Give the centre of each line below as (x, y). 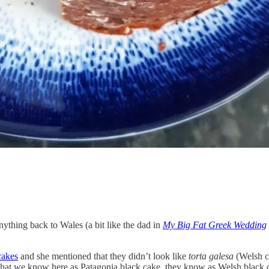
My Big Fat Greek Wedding (215, 225)
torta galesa (211, 256)
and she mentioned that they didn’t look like (103, 256)
